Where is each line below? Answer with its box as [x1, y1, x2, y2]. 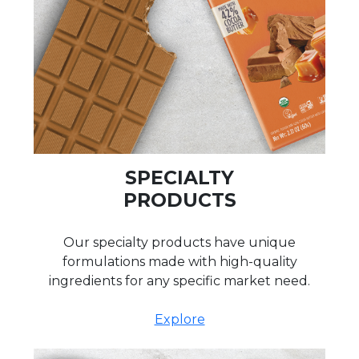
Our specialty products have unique [63, 235, 296, 251]
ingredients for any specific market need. [49, 273, 310, 289]
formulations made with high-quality [62, 254, 297, 270]
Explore [154, 312, 205, 328]
